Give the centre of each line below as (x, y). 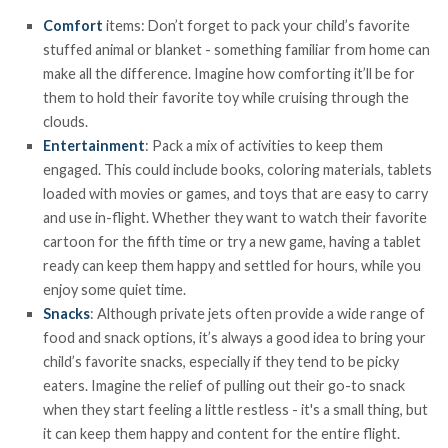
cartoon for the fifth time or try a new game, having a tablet (232, 242)
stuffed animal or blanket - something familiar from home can (237, 50)
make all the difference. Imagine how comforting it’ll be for (229, 74)
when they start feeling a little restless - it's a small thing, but (236, 410)
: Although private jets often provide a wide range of (258, 314)
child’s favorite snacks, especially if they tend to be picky (221, 362)
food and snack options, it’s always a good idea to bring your (235, 338)
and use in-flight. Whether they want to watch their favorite (235, 218)
